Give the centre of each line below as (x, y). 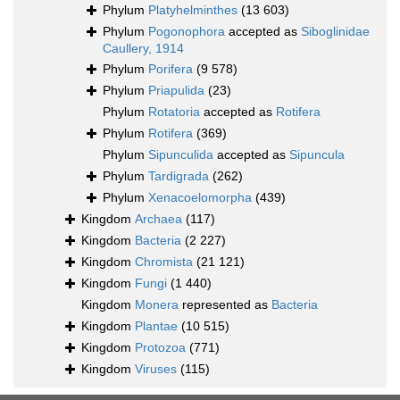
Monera (157, 305)
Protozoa (160, 348)
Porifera (171, 69)
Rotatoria (174, 112)
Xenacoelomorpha (200, 198)
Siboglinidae (335, 32)
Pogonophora (187, 32)
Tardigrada (179, 176)
